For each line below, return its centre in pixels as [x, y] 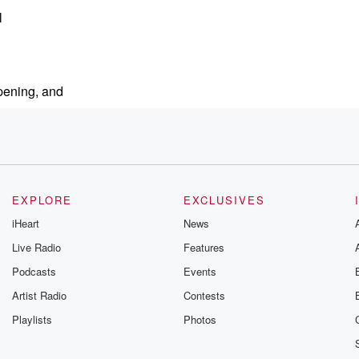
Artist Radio [40, 295]
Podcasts [34, 271]
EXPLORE [42, 200]
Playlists [32, 319]
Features [204, 247]
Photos [200, 319]
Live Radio [37, 247]
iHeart [26, 223]
